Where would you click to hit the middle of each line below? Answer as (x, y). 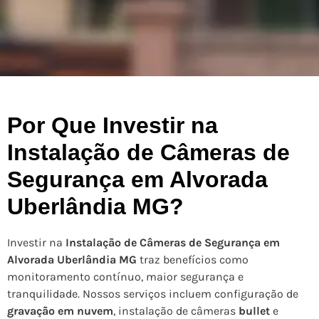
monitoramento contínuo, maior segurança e (125, 277)
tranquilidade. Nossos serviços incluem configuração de (153, 294)
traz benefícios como (193, 260)
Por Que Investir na (113, 126)
